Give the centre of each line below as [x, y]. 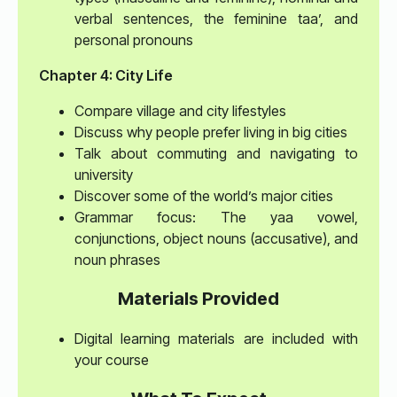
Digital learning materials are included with [216, 339]
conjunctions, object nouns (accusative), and [216, 239]
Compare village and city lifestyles [180, 111]
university [104, 175]
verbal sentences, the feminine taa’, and [216, 19]
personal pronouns [134, 40]
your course [112, 360]
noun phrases [117, 260]
